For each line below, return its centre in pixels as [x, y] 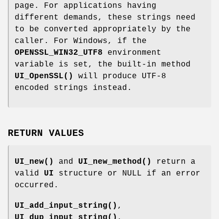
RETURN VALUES [46, 134]
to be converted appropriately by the [103, 30]
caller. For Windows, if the [81, 41]
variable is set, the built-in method [103, 65]
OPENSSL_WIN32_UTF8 [59, 53]
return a [174, 162]
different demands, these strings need [105, 18]
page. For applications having [86, 6]
